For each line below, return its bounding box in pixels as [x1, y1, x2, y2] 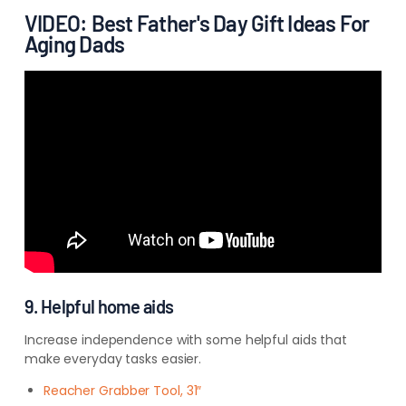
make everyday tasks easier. [24, 349, 206, 368]
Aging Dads [24, 31, 125, 57]
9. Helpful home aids [24, 295, 174, 317]
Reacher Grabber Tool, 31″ [43, 381, 202, 400]
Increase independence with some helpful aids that [24, 330, 347, 349]
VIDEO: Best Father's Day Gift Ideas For [24, 10, 370, 36]
